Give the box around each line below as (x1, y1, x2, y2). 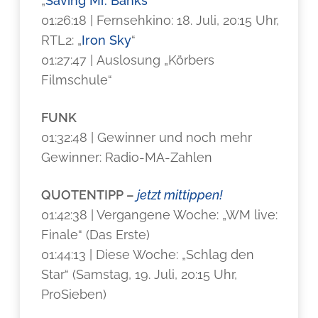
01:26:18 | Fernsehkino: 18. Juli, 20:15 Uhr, (41, 13, 280, 28)
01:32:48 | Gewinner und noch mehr (41, 130, 253, 145)
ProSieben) (41, 287, 107, 302)
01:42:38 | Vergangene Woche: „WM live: (41, 207, 278, 222)
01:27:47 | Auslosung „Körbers (41, 53, 215, 67)
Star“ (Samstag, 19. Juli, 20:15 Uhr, (41, 267, 238, 282)
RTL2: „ (41, 33, 82, 48)
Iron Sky (82, 33, 132, 48)
